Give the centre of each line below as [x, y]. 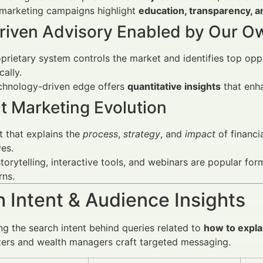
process [100, 134]
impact [200, 134]
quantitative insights [174, 87]
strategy [142, 134]
